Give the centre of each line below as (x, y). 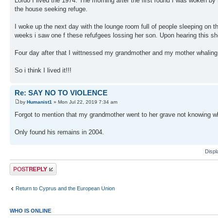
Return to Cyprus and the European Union (65, 188)
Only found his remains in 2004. (59, 132)
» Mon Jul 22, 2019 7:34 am (85, 102)
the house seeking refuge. (51, 9)
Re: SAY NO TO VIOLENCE (61, 92)
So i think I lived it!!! (43, 70)
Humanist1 (39, 102)
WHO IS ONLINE (30, 211)
